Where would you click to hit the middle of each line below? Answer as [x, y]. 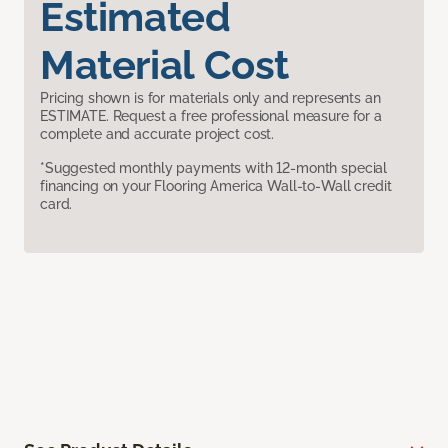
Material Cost [164, 65]
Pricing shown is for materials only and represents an [210, 98]
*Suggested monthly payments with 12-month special [214, 168]
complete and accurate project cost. [157, 134]
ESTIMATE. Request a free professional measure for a [211, 116]
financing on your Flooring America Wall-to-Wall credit [216, 186]
